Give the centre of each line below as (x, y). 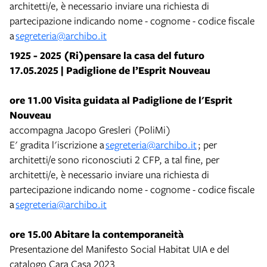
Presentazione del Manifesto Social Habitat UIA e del (119, 249)
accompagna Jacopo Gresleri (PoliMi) (90, 129)
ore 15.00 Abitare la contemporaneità (97, 234)
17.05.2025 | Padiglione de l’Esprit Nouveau (110, 70)
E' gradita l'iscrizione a (58, 144)
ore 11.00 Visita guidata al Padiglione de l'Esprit (121, 100)
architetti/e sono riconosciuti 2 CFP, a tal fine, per (114, 159)
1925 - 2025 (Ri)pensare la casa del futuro (107, 55)
